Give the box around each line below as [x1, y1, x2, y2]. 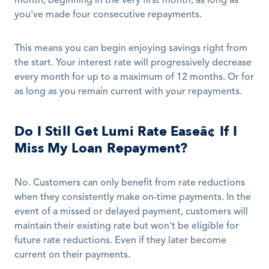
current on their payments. [14, 250, 130, 261]
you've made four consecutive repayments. [14, 10, 204, 20]
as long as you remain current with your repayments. [14, 87, 242, 97]
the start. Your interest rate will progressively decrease [14, 58, 252, 68]
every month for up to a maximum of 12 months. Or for [14, 73, 254, 83]
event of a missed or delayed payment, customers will [14, 207, 248, 217]
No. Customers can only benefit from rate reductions [14, 178, 245, 189]
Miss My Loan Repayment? [14, 139, 188, 158]
